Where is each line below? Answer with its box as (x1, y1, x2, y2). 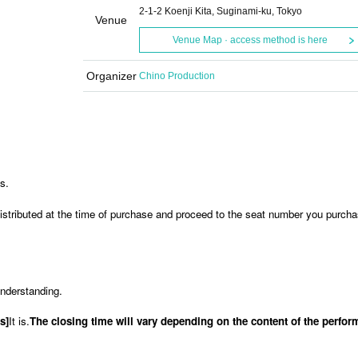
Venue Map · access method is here (172, 34, 328, 46)
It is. (9, 313, 30, 328)
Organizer (86, 70, 137, 82)
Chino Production (139, 70, 215, 82)
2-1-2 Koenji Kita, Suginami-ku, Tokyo (139, 6, 302, 17)
